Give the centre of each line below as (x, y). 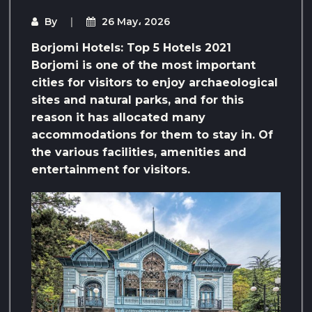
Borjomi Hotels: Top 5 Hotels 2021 (131, 48)
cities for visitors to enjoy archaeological (155, 83)
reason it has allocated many (118, 118)
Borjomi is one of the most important (143, 65)
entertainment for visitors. (111, 170)
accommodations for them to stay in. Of (152, 135)
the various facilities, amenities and (139, 153)
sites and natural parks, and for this (138, 100)
